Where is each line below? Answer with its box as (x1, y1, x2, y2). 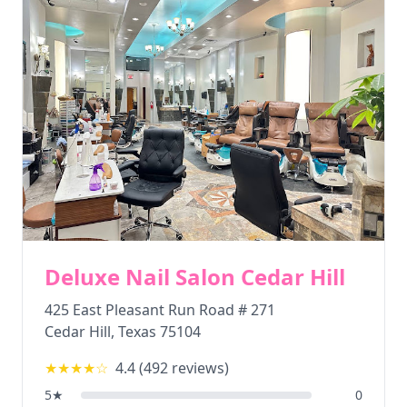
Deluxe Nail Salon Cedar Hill (45, 262, 345, 292)
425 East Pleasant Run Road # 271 (45, 300, 275, 320)
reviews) (168, 358, 229, 378)
